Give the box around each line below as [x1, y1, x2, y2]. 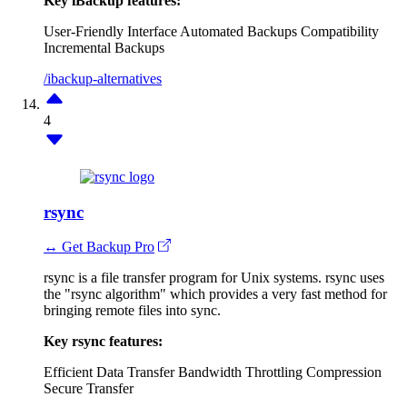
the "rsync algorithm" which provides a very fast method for [44, 286, 387, 303]
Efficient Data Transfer [44, 364, 174, 381]
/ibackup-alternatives [44, 70, 162, 86]
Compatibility [301, 23, 379, 39]
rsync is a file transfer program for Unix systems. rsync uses [44, 270, 384, 286]
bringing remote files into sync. [44, 303, 221, 319]
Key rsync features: [44, 333, 163, 350]
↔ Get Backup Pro [44, 239, 154, 255]
